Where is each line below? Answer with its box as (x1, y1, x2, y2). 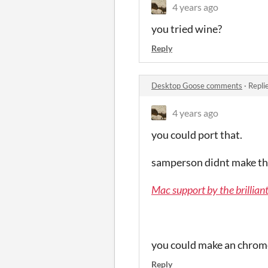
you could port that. (151, 127, 242, 141)
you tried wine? (151, 22, 222, 35)
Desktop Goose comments (151, 80, 242, 90)
